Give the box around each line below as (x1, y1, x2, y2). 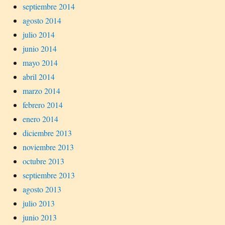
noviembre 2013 (23, 141, 74, 152)
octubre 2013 (23, 155, 64, 166)
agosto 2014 (23, 15, 61, 26)
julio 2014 (23, 29, 55, 40)
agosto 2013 (23, 183, 61, 194)
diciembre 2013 (23, 127, 72, 138)
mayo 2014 (23, 57, 58, 68)
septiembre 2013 (23, 169, 75, 180)
